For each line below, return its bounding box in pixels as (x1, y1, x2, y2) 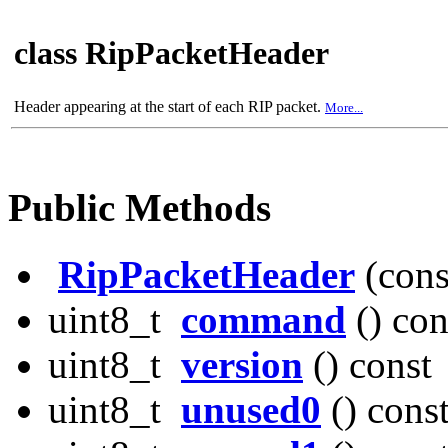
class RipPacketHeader (14, 35, 329, 72)
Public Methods (8, 186, 271, 230)
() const (303, 342, 432, 386)
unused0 (181, 387, 321, 431)
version (181, 342, 303, 386)
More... (325, 100, 363, 115)
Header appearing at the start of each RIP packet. (14, 98, 325, 115)
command (181, 297, 346, 341)
